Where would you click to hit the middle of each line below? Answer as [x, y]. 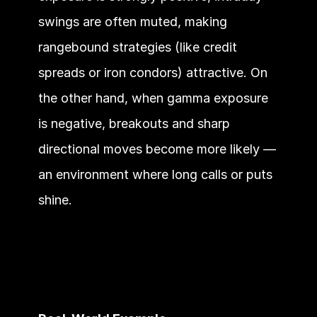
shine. [55, 200]
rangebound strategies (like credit [137, 47]
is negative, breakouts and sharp [134, 123]
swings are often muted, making [132, 22]
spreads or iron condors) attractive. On [152, 73]
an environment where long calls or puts [155, 174]
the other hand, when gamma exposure [153, 98]
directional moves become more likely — [157, 149]
